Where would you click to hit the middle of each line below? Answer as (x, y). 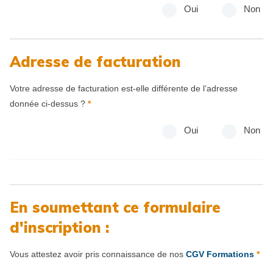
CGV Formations (220, 254)
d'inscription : (59, 228)
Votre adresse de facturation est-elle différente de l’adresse (124, 89)
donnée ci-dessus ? (49, 104)
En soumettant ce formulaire (115, 207)
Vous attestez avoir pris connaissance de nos (98, 254)
